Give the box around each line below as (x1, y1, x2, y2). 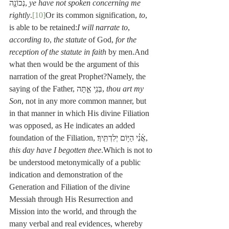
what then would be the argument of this (9, 60, 141, 69)
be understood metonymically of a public (9, 158, 143, 167)
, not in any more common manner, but (21, 97, 148, 106)
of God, (86, 35, 116, 44)
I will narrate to (77, 23, 128, 32)
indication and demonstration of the (9, 170, 125, 179)
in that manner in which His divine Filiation (9, 109, 151, 118)
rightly (9, 11, 30, 20)
